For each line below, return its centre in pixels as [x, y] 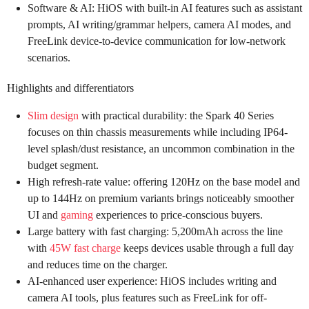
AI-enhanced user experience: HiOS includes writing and [152, 281]
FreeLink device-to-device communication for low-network [157, 41]
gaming [77, 215]
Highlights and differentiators [70, 88]
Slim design [53, 116]
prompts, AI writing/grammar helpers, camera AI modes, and [159, 24]
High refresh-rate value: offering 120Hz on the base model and [164, 182]
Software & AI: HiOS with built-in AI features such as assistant [165, 8]
